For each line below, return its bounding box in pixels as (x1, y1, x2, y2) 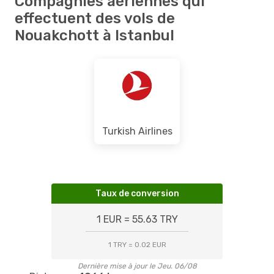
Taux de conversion (95, 188, 179, 199)
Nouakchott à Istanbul (15, 26, 174, 44)
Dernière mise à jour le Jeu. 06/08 (77, 261, 197, 270)
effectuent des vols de (15, 9, 175, 27)
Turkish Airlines (102, 125, 172, 137)
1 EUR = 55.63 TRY (96, 213, 178, 225)
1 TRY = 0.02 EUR (108, 240, 166, 249)
